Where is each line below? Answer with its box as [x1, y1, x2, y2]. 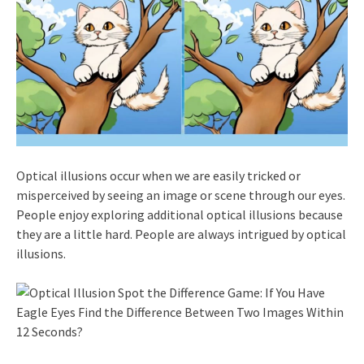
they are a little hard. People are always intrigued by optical [16, 225, 346, 242]
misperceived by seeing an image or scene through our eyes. [16, 186, 345, 203]
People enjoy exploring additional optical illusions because [16, 206, 343, 223]
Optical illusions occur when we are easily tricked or [16, 167, 301, 184]
